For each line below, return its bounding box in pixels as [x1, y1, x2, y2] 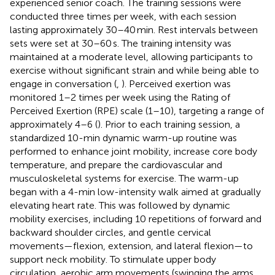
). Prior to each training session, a [98, 118, 240, 130]
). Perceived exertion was [122, 77, 231, 90]
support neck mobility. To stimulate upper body [10, 253, 216, 265]
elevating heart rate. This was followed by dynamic [10, 199, 230, 211]
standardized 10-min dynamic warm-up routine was [10, 131, 237, 144]
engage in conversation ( [10, 77, 117, 90]
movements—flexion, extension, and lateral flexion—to [10, 239, 253, 252]
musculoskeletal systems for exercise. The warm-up [10, 172, 239, 184]
